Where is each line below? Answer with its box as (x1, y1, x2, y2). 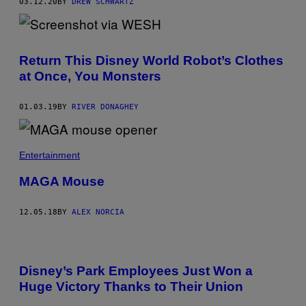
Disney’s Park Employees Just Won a (19, 264, 253, 279)
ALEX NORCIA (72, 207, 124, 217)
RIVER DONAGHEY (72, 102, 139, 112)
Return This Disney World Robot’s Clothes (19, 53, 283, 68)
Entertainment (19, 150, 80, 161)
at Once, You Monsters (19, 69, 161, 84)
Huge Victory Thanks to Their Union (19, 279, 243, 294)
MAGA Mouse (19, 173, 105, 189)
